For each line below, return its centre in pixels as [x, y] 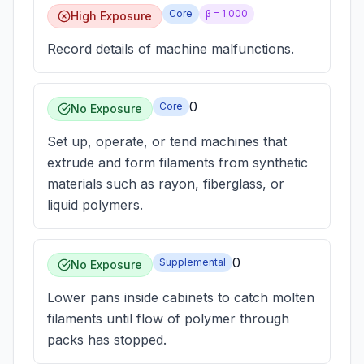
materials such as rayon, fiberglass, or [166, 184]
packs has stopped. [107, 340]
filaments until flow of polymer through [168, 318]
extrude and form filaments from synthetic [178, 162]
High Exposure [111, 16]
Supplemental [193, 262]
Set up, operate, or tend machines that [167, 141]
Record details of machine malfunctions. [171, 49]
